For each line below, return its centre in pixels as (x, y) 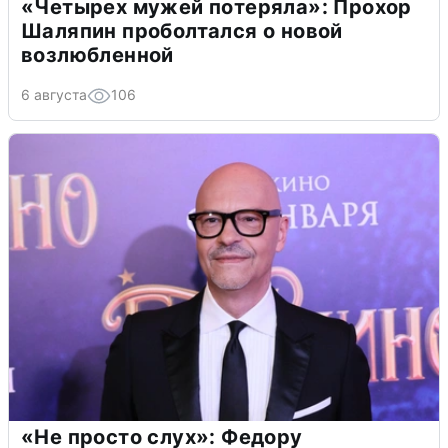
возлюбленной (97, 54)
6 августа (54, 94)
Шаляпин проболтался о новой (182, 30)
